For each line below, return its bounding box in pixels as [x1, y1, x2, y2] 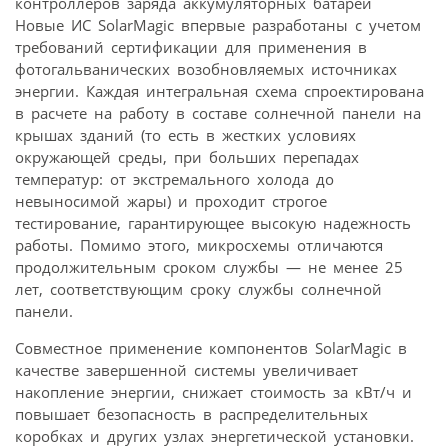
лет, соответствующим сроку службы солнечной [15, 278, 382, 299]
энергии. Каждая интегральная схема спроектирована [15, 80, 424, 101]
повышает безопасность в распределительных [15, 403, 368, 424]
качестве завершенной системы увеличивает [15, 359, 358, 380]
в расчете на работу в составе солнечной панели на [15, 102, 421, 123]
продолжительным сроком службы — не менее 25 [15, 256, 403, 277]
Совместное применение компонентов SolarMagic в [15, 337, 407, 358]
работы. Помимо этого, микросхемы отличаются [15, 234, 383, 255]
